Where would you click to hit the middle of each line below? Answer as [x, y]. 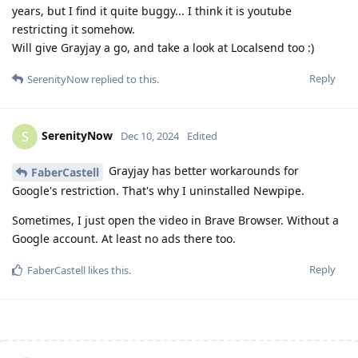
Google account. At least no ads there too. [124, 238]
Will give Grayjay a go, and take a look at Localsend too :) [163, 47]
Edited [202, 135]
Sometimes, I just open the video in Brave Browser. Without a [175, 220]
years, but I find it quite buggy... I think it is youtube [152, 10]
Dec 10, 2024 [150, 135]
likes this [107, 270]
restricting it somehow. [74, 29]
